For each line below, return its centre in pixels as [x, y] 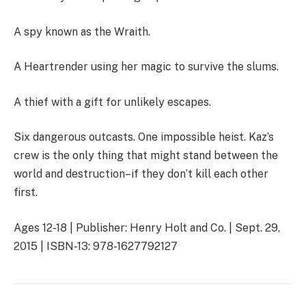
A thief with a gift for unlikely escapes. [112, 102]
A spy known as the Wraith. [82, 31]
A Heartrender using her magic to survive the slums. [146, 67]
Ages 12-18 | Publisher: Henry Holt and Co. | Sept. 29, [147, 227]
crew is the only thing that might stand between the [146, 156]
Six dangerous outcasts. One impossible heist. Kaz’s [144, 137]
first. [26, 193]
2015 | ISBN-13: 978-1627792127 [96, 246]
